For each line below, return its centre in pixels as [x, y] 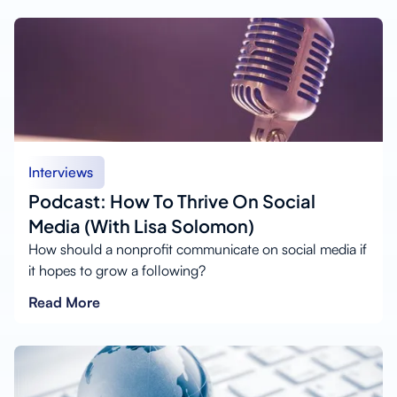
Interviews [61, 171]
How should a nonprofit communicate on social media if [198, 249]
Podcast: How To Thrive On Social [172, 200]
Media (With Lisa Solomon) [141, 225]
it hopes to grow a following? [117, 270]
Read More [64, 302]
